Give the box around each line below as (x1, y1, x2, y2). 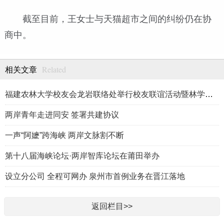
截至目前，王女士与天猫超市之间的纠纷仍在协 (22, 13, 211, 24)
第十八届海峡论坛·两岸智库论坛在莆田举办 (5, 151, 159, 160)
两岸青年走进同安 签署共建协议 (5, 110, 119, 119)
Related (42, 64, 66, 75)
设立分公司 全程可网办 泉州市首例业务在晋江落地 (5, 172, 185, 181)
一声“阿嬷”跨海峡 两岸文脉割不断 (5, 131, 124, 140)
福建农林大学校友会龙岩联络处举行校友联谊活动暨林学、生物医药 (205, 90, 213, 99)
